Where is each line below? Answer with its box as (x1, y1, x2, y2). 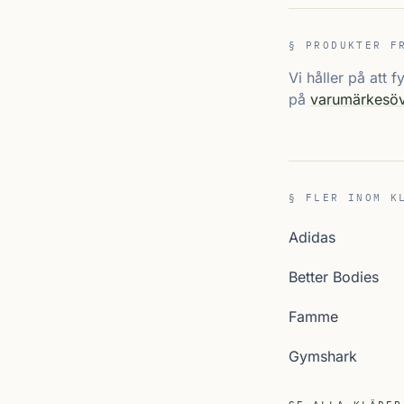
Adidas (289, 228, 335, 246)
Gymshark (289, 347, 357, 365)
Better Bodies (289, 268, 379, 286)
